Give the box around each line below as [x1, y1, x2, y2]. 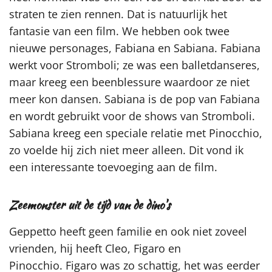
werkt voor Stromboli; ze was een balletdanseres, [9, 58, 260, 73]
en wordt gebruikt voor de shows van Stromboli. [9, 109, 255, 124]
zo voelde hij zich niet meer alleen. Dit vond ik [9, 143, 243, 158]
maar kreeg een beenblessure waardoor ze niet [9, 75, 250, 90]
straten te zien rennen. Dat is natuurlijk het [9, 7, 227, 22]
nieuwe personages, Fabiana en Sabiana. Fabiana [9, 41, 260, 56]
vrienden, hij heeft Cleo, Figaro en [9, 241, 181, 256]
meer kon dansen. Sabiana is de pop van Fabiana [9, 92, 260, 107]
